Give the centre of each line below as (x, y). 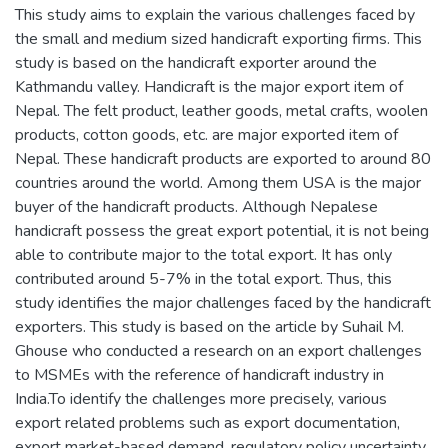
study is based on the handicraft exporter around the (196, 63)
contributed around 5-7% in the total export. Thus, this (203, 279)
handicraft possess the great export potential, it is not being (222, 231)
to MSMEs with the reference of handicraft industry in (199, 375)
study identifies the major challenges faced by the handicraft (223, 303)
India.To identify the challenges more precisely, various (201, 399)
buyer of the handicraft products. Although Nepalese (196, 207)
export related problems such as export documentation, (207, 423)
